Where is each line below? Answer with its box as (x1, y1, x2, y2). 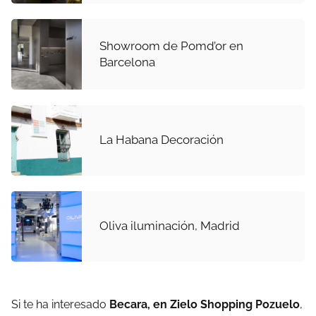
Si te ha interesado (11, 297, 109, 311)
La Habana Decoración (99, 133, 224, 147)
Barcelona (99, 54, 155, 69)
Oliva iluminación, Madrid (99, 219, 240, 233)
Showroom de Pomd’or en (99, 38, 243, 53)
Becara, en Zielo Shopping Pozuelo (109, 297, 300, 311)
